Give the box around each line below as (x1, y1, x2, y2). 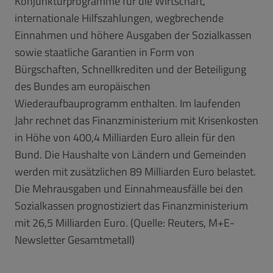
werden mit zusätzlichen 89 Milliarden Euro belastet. (15, 163, 256, 180)
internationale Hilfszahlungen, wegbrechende (15, 9, 224, 26)
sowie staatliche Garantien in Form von (15, 43, 194, 60)
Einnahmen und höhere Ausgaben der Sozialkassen (15, 26, 252, 43)
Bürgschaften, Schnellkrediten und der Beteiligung (15, 60, 246, 77)
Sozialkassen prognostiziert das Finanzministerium (15, 197, 248, 214)
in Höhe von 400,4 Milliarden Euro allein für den (15, 129, 235, 146)
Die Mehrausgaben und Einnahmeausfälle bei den (15, 180, 243, 197)
